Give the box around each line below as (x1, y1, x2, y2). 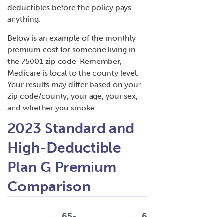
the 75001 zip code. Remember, (7, 56, 122, 66)
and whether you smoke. (7, 103, 98, 112)
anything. (7, 14, 43, 24)
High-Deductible (7, 139, 121, 156)
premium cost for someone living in (7, 45, 136, 54)
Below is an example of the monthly (7, 33, 136, 43)
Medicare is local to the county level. (7, 68, 139, 77)
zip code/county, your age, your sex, (7, 91, 138, 101)
